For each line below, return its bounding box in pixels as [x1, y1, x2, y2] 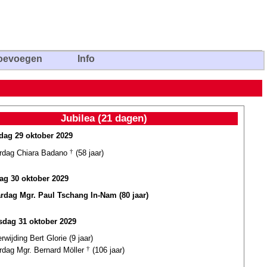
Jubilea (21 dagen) [60, 112, 147, 124]
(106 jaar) [90, 245, 125, 254]
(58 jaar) [73, 148, 104, 157]
